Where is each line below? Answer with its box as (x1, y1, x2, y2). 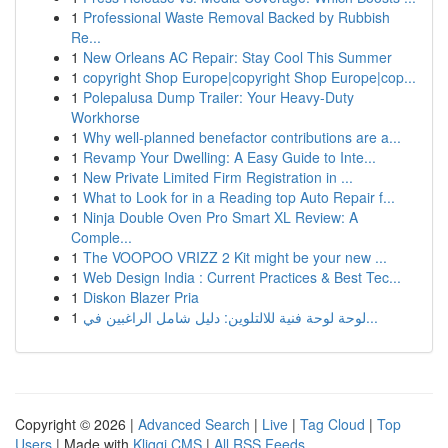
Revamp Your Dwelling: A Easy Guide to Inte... (83, 147, 376, 167)
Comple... (71, 227, 132, 247)
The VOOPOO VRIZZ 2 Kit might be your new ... (83, 247, 387, 267)
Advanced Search (138, 414, 250, 434)
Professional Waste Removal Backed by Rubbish (83, 7, 390, 27)
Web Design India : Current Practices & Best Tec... (83, 267, 401, 287)
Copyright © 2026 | (15, 414, 138, 434)
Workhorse (71, 107, 140, 127)
